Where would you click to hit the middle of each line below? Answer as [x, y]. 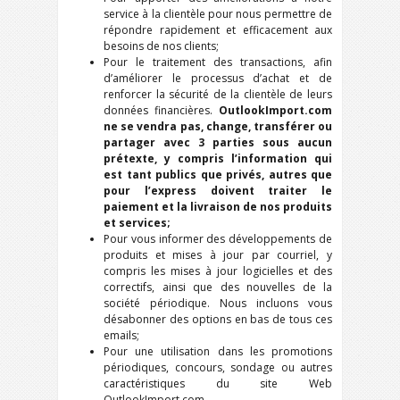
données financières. [161, 110]
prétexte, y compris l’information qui [218, 158]
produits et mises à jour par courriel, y [218, 255]
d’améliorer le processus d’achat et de [218, 78]
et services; [137, 223]
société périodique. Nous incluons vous [218, 303]
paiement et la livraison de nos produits [218, 207]
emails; [121, 335]
